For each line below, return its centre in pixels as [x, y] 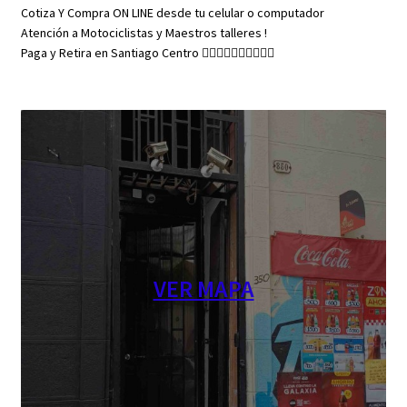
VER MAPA [203, 288]
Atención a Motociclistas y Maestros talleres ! [144, 33]
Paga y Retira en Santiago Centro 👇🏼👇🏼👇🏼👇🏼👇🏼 [147, 53]
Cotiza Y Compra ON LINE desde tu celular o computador [172, 13]
